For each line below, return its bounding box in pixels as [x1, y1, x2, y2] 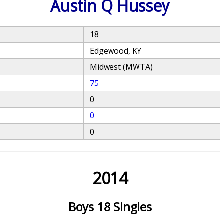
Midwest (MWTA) [90, 61, 153, 72]
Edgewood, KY [90, 45, 142, 56]
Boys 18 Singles [68, 198, 152, 215]
